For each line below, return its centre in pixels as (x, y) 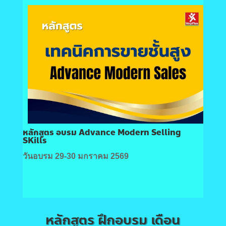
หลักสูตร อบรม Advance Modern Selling (102, 132)
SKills (35, 140)
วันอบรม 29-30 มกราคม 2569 (75, 156)
